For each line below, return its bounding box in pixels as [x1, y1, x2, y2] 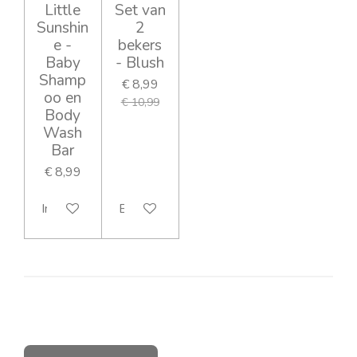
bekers [118, 34, 163, 56]
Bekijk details [118, 200, 194, 218]
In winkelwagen [41, 200, 127, 218]
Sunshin [37, 17, 89, 38]
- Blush [116, 52, 165, 73]
